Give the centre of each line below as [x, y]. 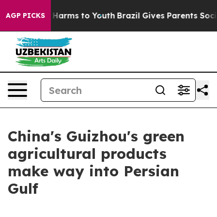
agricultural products [87, 154]
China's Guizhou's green [96, 136]
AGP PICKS [25, 15]
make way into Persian [93, 171]
